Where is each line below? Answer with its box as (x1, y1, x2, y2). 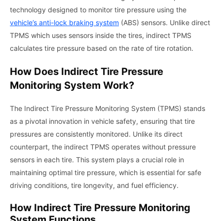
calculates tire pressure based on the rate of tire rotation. (10, 43, 193, 52)
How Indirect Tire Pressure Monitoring (10, 201, 190, 214)
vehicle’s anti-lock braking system (10, 18, 119, 27)
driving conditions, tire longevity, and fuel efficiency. (10, 181, 179, 189)
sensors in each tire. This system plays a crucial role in (10, 155, 184, 164)
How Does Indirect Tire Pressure (10, 65, 163, 77)
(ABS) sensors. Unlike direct (119, 18, 210, 27)
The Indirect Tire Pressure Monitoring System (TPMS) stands (10, 104, 205, 112)
